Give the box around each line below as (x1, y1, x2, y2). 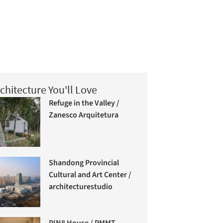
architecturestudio (49, 181, 113, 193)
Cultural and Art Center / (49, 169, 132, 181)
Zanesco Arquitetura (49, 109, 119, 120)
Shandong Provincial (49, 157, 119, 169)
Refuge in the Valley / (49, 97, 120, 109)
